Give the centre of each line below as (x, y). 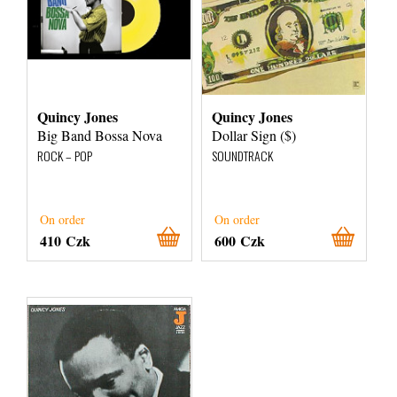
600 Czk (240, 241)
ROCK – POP (65, 156)
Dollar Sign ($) (254, 135)
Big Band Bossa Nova (100, 135)
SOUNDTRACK (243, 156)
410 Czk (65, 241)
